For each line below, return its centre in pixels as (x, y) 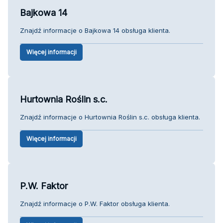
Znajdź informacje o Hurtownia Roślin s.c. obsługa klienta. (110, 117)
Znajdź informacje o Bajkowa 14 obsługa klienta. (95, 30)
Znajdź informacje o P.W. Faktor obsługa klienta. (95, 203)
